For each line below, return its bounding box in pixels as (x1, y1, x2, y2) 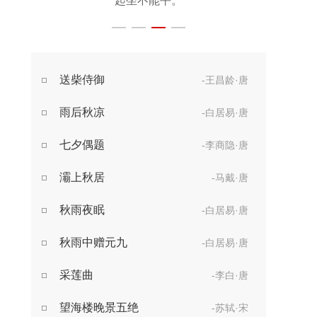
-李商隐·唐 (202, 139, 248, 151)
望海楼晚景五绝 (59, 301, 139, 313)
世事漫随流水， (109, 16, 188, 28)
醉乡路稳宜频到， (103, 58, 194, 70)
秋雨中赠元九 (59, 236, 127, 248)
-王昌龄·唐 (202, 74, 248, 86)
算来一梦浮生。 (109, 37, 188, 49)
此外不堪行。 (115, 79, 183, 91)
